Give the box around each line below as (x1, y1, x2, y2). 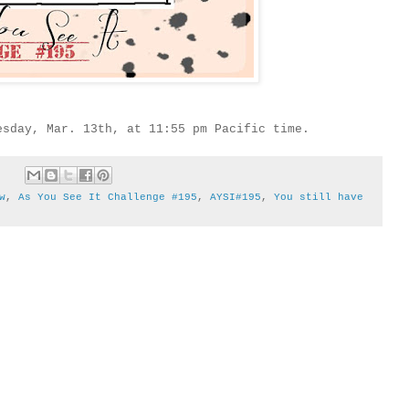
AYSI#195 (209, 191, 261, 203)
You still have (273, 191, 363, 203)
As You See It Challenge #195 (17, 191, 197, 203)
